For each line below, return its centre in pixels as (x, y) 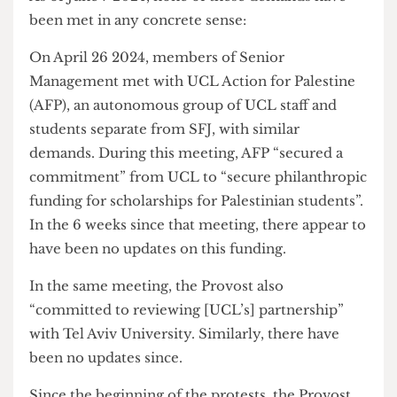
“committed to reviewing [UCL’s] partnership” (199, 383)
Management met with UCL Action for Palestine (205, 140)
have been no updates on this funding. (170, 319)
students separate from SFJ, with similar (175, 191)
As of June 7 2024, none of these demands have (201, 49)
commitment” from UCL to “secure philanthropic (211, 241)
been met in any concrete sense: (149, 74)
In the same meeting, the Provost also (167, 358)
